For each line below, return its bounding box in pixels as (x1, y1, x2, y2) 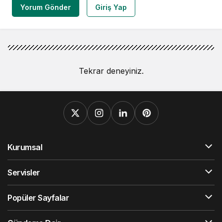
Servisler (7, 167, 40, 178)
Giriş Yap (95, 3, 127, 12)
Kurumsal (7, 142, 43, 153)
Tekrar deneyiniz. (78, 66, 144, 76)
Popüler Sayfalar (7, 193, 69, 203)
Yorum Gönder (20, 3, 71, 12)
